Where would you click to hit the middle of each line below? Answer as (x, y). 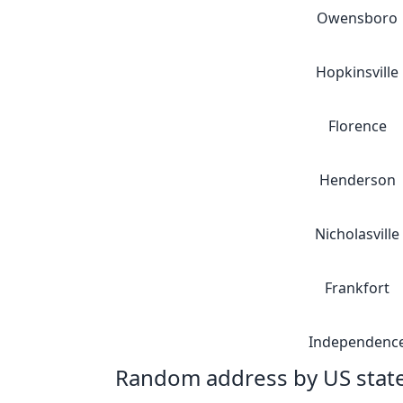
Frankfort (357, 288)
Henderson (357, 180)
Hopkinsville (357, 72)
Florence (357, 126)
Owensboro (357, 18)
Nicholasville (357, 234)
